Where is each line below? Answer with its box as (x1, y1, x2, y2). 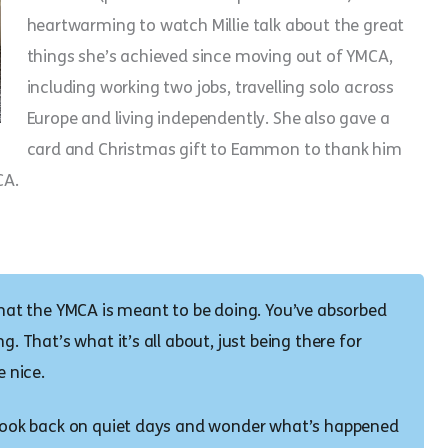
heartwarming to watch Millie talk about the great (26, 14, 405, 36)
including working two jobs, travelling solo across (26, 76, 394, 98)
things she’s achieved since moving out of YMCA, (26, 45, 393, 67)
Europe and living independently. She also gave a (26, 107, 390, 129)
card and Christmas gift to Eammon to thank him (26, 138, 402, 160)
